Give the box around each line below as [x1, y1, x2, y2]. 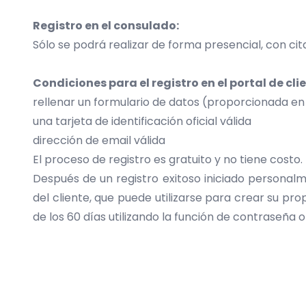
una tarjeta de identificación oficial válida [33, 113, 251, 129]
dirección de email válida [33, 133, 165, 148]
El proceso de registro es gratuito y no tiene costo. [33, 152, 303, 167]
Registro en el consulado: [33, 18, 179, 33]
